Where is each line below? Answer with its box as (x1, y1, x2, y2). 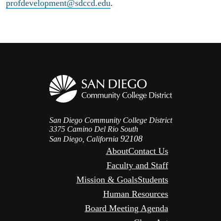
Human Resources (103, 188, 168, 199)
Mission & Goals (76, 174, 138, 184)
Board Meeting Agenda (84, 203, 168, 213)
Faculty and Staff (106, 160, 168, 170)
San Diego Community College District (49, 115, 172, 124)
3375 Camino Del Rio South (49, 124, 138, 133)
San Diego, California (49, 134, 120, 143)
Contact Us (128, 146, 168, 156)
